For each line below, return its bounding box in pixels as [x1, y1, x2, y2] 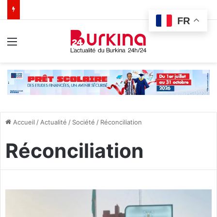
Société [72, 118, 95, 126]
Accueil [11, 118, 35, 126]
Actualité [40, 118, 67, 126]
